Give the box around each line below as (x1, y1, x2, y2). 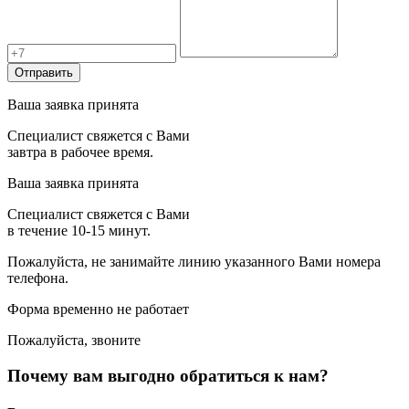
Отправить (15, 66, 73, 80)
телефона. (7, 270, 68, 287)
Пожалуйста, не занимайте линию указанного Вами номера (7, 254, 381, 270)
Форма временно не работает (7, 301, 189, 318)
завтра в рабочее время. (7, 144, 153, 161)
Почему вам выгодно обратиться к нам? (7, 365, 329, 385)
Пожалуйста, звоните (7, 332, 141, 349)
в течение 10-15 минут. (7, 223, 151, 239)
